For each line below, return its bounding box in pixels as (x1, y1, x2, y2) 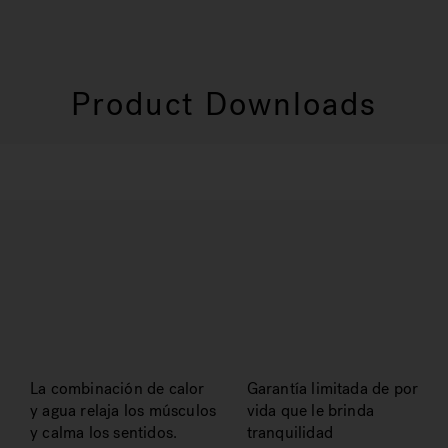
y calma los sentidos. (30, 422, 178, 443)
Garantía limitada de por (246, 378, 419, 399)
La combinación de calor (30, 378, 205, 399)
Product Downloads (71, 83, 377, 126)
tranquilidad (246, 422, 333, 443)
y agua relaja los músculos (30, 400, 217, 421)
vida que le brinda (246, 400, 375, 421)
